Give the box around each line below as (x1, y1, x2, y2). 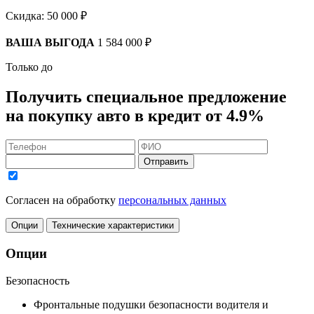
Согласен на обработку (6, 194, 118, 207)
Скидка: (6, 10, 47, 22)
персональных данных (118, 194, 226, 207)
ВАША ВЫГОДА (6, 36, 95, 49)
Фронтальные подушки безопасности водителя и (34, 298, 268, 310)
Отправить (144, 156, 189, 168)
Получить (6, 88, 86, 107)
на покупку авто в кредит (6, 107, 205, 125)
